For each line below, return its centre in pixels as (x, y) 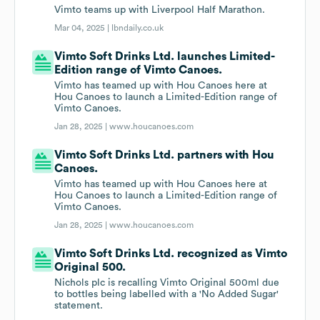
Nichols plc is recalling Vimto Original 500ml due (167, 283)
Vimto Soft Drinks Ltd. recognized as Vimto (171, 254)
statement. (79, 306)
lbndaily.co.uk (138, 28)
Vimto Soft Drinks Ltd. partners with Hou (165, 155)
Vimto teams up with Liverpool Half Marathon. (160, 10)
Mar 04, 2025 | (83, 28)
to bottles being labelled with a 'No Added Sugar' (167, 295)
